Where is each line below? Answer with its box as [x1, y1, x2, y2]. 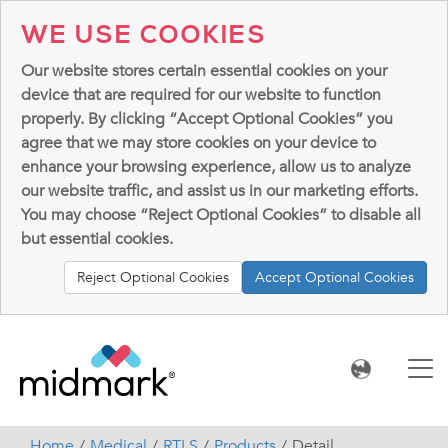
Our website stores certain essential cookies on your [21, 60, 387, 82]
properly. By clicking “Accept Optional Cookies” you [21, 108, 393, 130]
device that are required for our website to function [21, 84, 381, 106]
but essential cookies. [21, 228, 173, 250]
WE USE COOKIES [21, 20, 267, 51]
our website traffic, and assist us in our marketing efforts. [21, 180, 418, 202]
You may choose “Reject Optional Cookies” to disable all [21, 204, 421, 226]
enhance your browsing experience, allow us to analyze [21, 156, 411, 178]
